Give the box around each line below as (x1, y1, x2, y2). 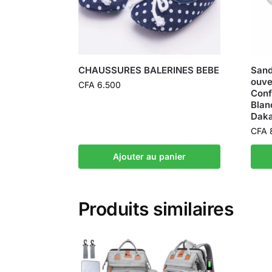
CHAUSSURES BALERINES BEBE (78, 64, 219, 76)
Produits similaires (78, 198, 234, 220)
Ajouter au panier (112, 151, 186, 162)
